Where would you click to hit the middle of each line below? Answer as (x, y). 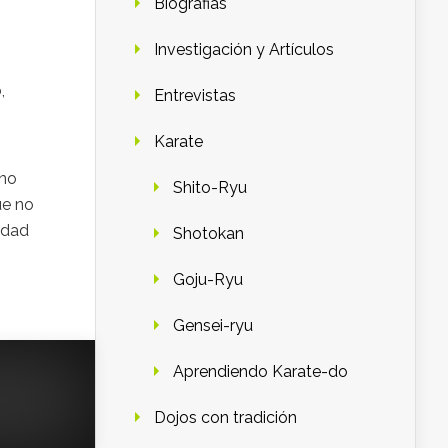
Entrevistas (195, 95)
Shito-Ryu (210, 187)
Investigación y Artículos (244, 49)
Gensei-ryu (213, 325)
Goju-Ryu (208, 279)
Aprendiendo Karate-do (260, 371)
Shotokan (208, 233)
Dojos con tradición (225, 417)
